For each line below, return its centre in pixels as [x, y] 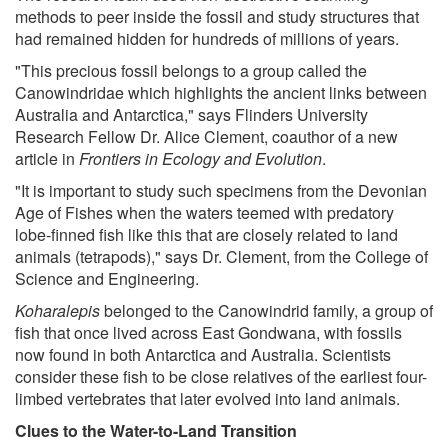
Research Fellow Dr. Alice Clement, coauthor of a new [206, 137]
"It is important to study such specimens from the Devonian [221, 191]
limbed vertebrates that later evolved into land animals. [207, 399]
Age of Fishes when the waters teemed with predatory [204, 213]
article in [47, 159]
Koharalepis [57, 311]
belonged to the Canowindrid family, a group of [266, 311]
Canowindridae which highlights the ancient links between [221, 93]
